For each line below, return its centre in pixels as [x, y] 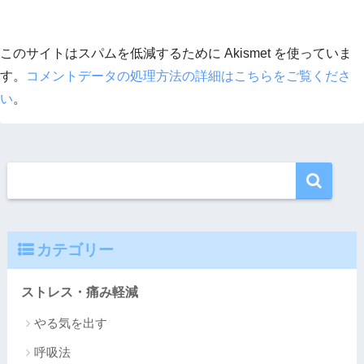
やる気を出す [70, 323]
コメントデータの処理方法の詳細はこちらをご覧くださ [188, 76]
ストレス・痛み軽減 [79, 292]
